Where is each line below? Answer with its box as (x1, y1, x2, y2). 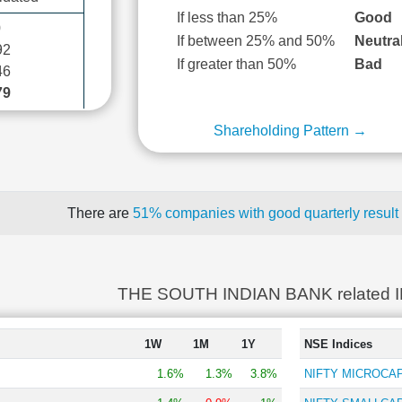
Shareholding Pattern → (214, 123, 368, 138)
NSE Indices (303, 337, 372, 351)
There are (66, 205, 133, 221)
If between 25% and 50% (177, 33, 336, 48)
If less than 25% (177, 10, 278, 25)
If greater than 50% (177, 57, 297, 72)
